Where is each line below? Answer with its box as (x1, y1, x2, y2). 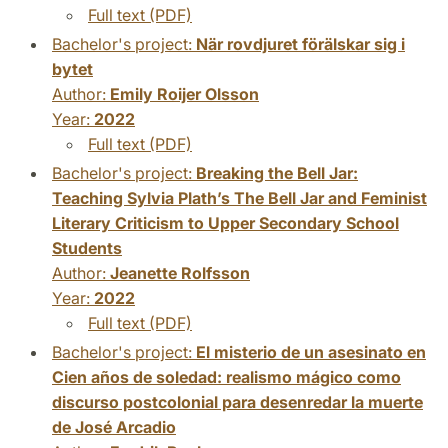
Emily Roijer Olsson (110, 83, 259, 104)
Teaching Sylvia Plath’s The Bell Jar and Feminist (52, 187, 427, 208)
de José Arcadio (52, 416, 176, 437)
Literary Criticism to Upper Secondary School (52, 212, 399, 233)
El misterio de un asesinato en (196, 341, 426, 362)
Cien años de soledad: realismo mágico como (52, 366, 401, 387)
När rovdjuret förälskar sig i (196, 33, 405, 54)
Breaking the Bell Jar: (196, 162, 358, 183)
